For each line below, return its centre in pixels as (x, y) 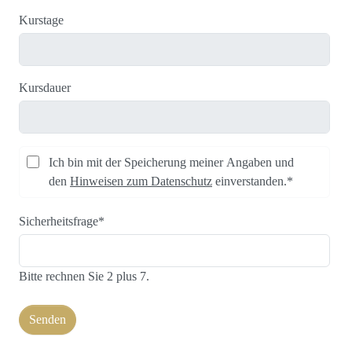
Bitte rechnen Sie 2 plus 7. (84, 276)
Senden (48, 319)
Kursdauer (45, 88)
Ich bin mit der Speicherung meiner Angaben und (171, 162)
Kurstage (41, 20)
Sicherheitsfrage (59, 221)
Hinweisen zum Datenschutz (141, 181)
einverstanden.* (253, 181)
